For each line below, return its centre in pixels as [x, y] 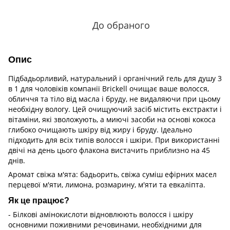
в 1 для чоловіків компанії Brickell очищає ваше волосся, [109, 88]
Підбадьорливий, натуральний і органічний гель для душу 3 [115, 78]
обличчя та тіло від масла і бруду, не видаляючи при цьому [114, 99]
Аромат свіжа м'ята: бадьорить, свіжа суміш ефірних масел [112, 174]
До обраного [121, 25]
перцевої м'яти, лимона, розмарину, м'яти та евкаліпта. [107, 184]
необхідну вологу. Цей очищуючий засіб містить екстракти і [115, 109]
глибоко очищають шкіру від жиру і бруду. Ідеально [100, 129]
